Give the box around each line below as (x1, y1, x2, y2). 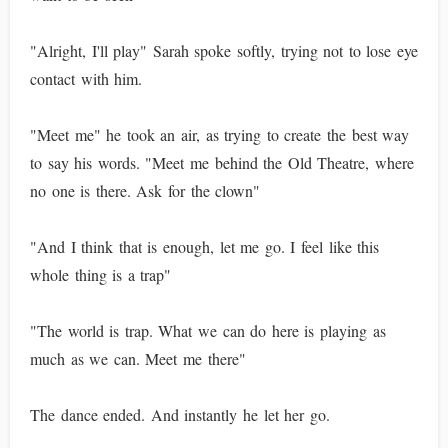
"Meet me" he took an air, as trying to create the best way (30, 124, 410, 145)
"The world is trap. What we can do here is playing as (30, 320, 386, 341)
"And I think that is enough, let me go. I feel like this (30, 236, 380, 257)
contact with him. (30, 68, 143, 89)
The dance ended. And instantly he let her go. (30, 404, 330, 425)
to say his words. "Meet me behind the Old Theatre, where (30, 152, 415, 173)
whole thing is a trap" (30, 264, 172, 285)
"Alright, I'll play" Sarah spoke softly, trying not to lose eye (30, 40, 419, 61)
